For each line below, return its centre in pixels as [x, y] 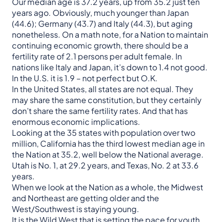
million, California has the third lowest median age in [108, 144]
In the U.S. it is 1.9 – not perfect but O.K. [85, 78]
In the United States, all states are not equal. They [103, 89]
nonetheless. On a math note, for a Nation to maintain [110, 35]
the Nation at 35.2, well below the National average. [108, 155]
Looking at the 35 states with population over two [104, 133]
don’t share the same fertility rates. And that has [100, 111]
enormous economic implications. [76, 122]
